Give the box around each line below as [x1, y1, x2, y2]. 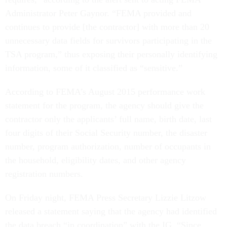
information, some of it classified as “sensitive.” [5, 63, 182, 73]
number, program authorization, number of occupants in [5, 141, 211, 152]
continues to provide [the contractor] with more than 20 [5, 22, 209, 32]
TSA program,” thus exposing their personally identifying [5, 49, 217, 59]
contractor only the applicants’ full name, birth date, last [5, 114, 212, 124]
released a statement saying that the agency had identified [5, 206, 217, 216]
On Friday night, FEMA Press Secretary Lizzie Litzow [5, 193, 206, 203]
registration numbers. [5, 169, 83, 179]
